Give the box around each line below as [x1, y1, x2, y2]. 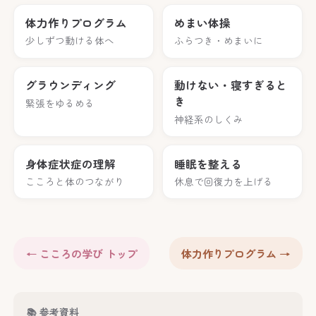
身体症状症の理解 [25, 155, 116, 172]
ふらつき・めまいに [174, 33, 263, 48]
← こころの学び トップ [25, 245, 138, 262]
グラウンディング [25, 77, 116, 94]
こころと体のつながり [25, 174, 125, 188]
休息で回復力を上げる [174, 174, 273, 188]
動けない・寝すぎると [174, 77, 287, 94]
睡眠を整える [174, 155, 242, 172]
